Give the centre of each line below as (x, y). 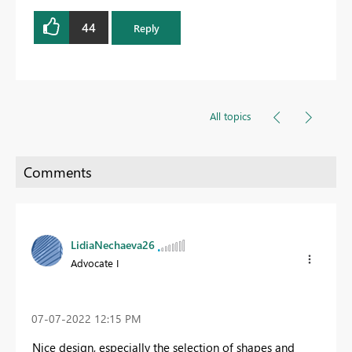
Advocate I (95, 262)
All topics (231, 115)
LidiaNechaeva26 (113, 244)
